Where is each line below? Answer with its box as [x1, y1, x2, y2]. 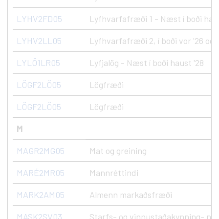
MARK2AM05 [17, 189, 65, 200]
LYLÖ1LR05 [17, 57, 60, 68]
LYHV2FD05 [17, 13, 62, 24]
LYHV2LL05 [17, 35, 62, 46]
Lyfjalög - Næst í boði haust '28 [89, 57, 204, 68]
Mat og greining [89, 145, 147, 156]
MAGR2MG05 [17, 145, 65, 156]
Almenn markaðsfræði [89, 189, 172, 200]
